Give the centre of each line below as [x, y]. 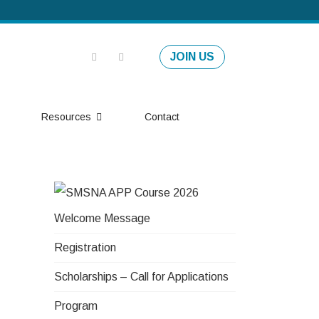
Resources [66, 117]
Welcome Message [102, 218]
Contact [162, 117]
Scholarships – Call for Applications [141, 277]
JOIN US [192, 57]
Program [76, 306]
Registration [85, 247]
